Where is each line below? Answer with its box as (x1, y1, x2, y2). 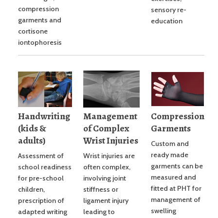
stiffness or (83, 185, 118, 194)
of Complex (83, 122, 129, 135)
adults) (18, 134, 46, 147)
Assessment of (18, 151, 64, 161)
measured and (151, 173, 196, 182)
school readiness (18, 163, 72, 172)
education (151, 17, 182, 26)
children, (18, 185, 45, 194)
